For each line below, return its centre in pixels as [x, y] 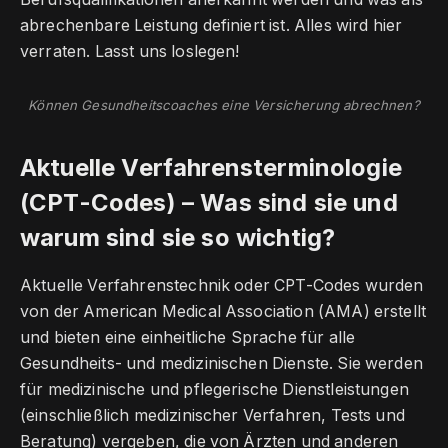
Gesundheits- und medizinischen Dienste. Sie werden [221, 364]
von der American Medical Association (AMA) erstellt [223, 312]
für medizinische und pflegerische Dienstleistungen [214, 390]
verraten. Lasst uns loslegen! [130, 52]
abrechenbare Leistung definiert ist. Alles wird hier [211, 26]
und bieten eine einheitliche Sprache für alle [188, 338]
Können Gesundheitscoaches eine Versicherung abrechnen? [224, 105]
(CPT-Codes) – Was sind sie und [209, 203]
